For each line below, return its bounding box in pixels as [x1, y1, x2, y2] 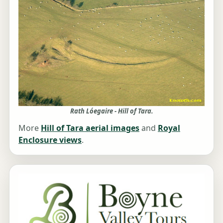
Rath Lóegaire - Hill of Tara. [70, 106, 153, 115]
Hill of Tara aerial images [41, 122, 139, 133]
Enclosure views [18, 134, 82, 145]
